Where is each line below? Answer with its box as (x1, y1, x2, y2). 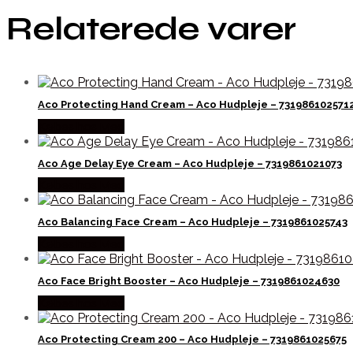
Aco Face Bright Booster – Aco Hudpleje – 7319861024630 (38, 274, 340, 287)
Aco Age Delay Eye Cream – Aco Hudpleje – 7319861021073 (38, 157, 342, 169)
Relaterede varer (6, 9, 296, 49)
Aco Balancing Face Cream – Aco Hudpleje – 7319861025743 (38, 216, 347, 229)
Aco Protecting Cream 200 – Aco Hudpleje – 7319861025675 (38, 333, 347, 346)
